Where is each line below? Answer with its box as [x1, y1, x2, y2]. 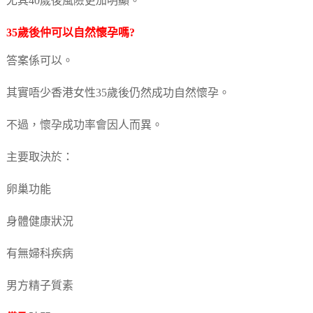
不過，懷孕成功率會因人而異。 [6, 119, 163, 131]
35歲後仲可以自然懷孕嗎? [6, 27, 135, 39]
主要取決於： [6, 151, 73, 163]
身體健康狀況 [6, 215, 73, 228]
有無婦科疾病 [6, 247, 73, 260]
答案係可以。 [6, 54, 73, 67]
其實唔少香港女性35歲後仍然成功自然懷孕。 [6, 87, 230, 99]
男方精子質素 [6, 279, 73, 292]
